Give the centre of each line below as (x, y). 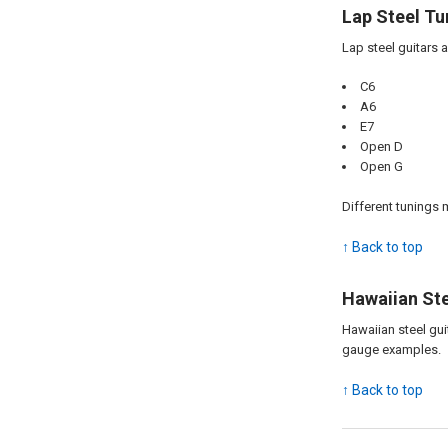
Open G (381, 167)
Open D (381, 147)
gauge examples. (391, 349)
